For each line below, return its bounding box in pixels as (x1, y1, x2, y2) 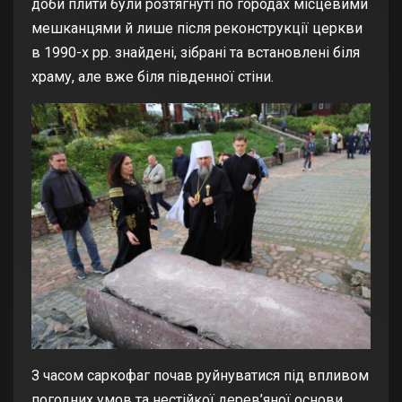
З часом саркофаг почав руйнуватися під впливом (31, 366, 369, 384)
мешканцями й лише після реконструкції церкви (31, 20, 363, 38)
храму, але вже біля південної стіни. (31, 68, 274, 86)
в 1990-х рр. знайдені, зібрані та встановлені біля (31, 44, 360, 62)
